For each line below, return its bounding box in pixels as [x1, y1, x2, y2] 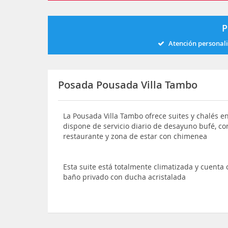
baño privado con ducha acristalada [63, 172, 186, 182]
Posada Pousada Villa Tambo [58, 78, 198, 92]
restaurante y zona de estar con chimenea [63, 131, 208, 141]
